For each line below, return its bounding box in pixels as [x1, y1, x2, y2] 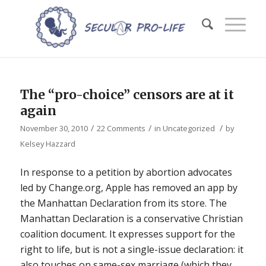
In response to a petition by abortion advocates [20, 165, 232, 179]
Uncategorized [162, 123, 215, 134]
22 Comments [96, 123, 145, 134]
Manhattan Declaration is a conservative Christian [20, 211, 243, 225]
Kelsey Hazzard [20, 138, 75, 149]
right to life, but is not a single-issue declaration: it [20, 242, 243, 256]
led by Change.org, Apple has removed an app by [20, 180, 237, 194]
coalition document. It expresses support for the [20, 227, 235, 240]
